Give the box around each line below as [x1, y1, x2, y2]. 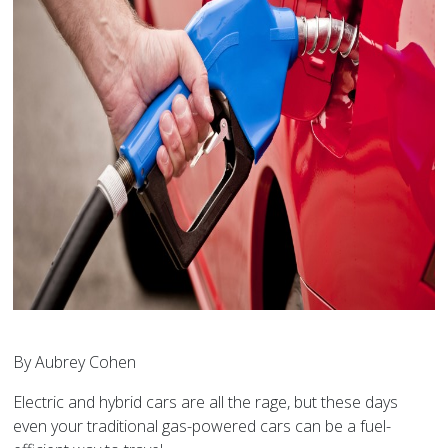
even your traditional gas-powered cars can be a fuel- [13, 415, 392, 438]
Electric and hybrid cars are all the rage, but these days [13, 391, 399, 414]
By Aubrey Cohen [13, 351, 137, 374]
